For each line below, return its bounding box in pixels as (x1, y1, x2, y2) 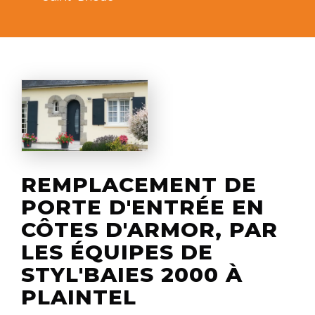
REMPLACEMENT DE (21, 172, 257, 198)
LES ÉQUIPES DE (21, 239, 213, 265)
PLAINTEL (21, 284, 143, 310)
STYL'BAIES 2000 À (21, 262, 243, 288)
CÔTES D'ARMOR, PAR (21, 217, 278, 243)
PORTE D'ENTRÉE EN (21, 194, 264, 220)
